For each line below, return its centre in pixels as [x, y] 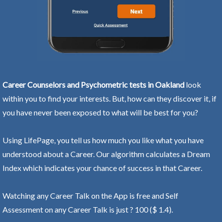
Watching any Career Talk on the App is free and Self [90, 195]
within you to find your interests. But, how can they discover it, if [110, 98]
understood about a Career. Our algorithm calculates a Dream [106, 154]
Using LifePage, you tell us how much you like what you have [103, 140]
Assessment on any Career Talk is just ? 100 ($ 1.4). [88, 209]
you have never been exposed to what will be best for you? [100, 112]
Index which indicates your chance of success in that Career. [102, 167]
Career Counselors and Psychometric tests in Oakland [93, 84]
